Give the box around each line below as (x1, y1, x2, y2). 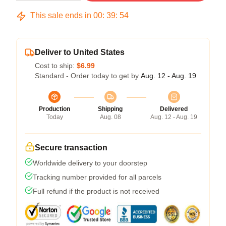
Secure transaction (35, 143, 107, 152)
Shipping (98, 105, 123, 112)
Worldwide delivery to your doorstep (33, 159, 147, 167)
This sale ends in (28, 11, 93, 20)
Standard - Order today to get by (35, 72, 141, 80)
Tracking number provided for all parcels (33, 173, 161, 181)
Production (39, 105, 70, 112)
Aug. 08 (99, 114, 121, 121)
